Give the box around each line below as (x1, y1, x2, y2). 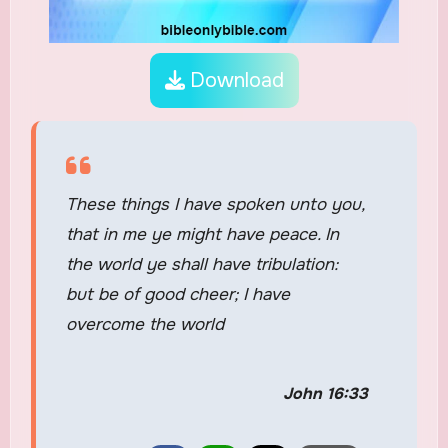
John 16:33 (282, 382, 368, 404)
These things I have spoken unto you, (65, 193, 364, 215)
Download (184, 67, 284, 93)
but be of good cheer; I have (65, 283, 290, 305)
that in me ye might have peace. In (65, 223, 339, 245)
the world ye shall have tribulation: (65, 253, 338, 275)
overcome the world (65, 313, 224, 335)
